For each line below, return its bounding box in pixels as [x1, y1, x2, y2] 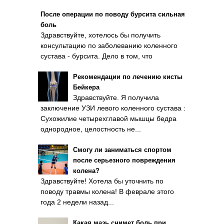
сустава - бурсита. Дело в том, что [40, 52, 152, 60]
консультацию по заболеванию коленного [40, 41, 177, 49]
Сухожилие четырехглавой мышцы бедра [40, 114, 176, 122]
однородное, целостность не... [40, 125, 141, 133]
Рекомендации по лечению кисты [73, 73, 182, 80]
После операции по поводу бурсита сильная [40, 10, 185, 18]
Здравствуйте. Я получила [73, 93, 159, 101]
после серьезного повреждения [73, 156, 175, 164]
